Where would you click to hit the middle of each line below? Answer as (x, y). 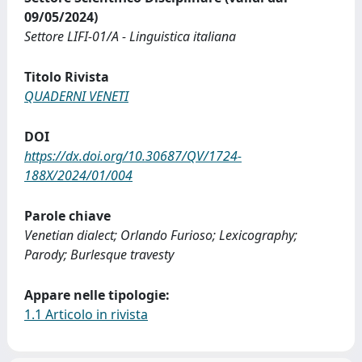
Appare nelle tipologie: (97, 295)
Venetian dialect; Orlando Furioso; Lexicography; (161, 235)
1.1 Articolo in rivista (86, 314)
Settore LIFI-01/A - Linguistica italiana (130, 36)
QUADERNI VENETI (76, 96)
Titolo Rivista (67, 76)
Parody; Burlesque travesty (99, 254)
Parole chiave (67, 215)
